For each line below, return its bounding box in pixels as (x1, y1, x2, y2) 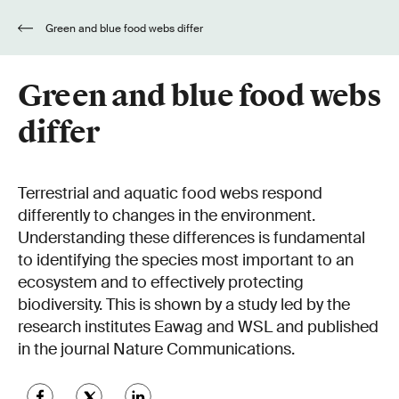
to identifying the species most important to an (18, 249, 354, 271)
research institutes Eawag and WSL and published (18, 316, 379, 338)
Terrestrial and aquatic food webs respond (18, 183, 322, 204)
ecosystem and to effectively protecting (18, 272, 304, 293)
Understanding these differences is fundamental (18, 227, 365, 248)
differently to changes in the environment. (18, 205, 315, 226)
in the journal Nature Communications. (18, 338, 295, 360)
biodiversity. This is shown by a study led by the (18, 294, 350, 315)
